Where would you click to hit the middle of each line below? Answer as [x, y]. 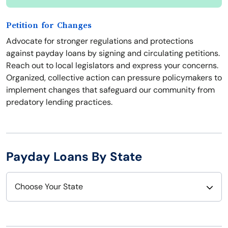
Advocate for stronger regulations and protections [100, 41]
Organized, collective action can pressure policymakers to [114, 78]
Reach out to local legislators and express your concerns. [112, 66]
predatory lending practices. [59, 102]
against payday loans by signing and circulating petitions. [113, 53]
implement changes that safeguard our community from [110, 90]
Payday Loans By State [74, 157]
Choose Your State [49, 187]
